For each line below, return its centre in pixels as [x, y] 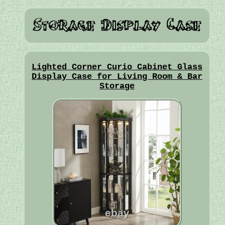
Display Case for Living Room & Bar [117, 77]
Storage [117, 86]
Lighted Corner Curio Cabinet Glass [117, 67]
